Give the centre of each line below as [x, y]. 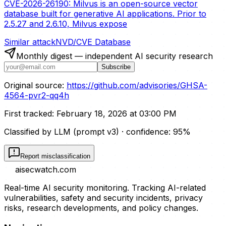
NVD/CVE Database [93, 42]
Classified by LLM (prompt [55, 131]
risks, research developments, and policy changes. [101, 208]
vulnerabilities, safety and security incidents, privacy [103, 197]
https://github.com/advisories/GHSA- [137, 85]
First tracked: [29, 113]
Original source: [34, 85]
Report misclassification [55, 156]
